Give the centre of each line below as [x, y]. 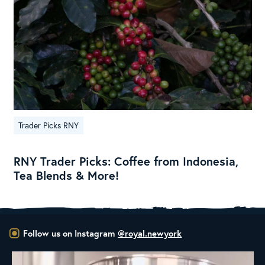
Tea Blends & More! [66, 175]
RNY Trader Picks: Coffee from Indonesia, [126, 161]
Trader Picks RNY [48, 125]
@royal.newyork [150, 233]
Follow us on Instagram [70, 233]
